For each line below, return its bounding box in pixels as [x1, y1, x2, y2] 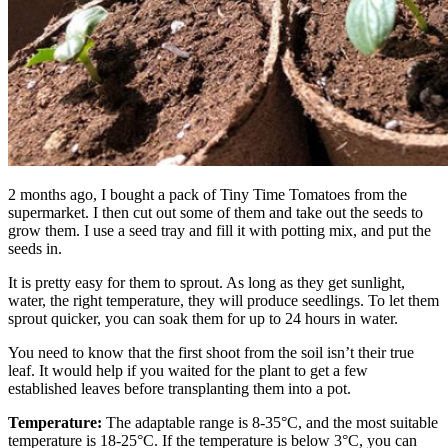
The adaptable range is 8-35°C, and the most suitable [102, 414, 438, 432]
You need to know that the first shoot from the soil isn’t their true [8, 344, 414, 362]
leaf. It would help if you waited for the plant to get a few [8, 362, 368, 380]
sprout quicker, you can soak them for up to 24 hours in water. [8, 310, 398, 328]
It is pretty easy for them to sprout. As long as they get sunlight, [8, 274, 405, 292]
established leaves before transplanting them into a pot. [8, 380, 351, 398]
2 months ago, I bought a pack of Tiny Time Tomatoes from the [8, 186, 407, 204]
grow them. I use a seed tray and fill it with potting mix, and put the [8, 222, 431, 240]
